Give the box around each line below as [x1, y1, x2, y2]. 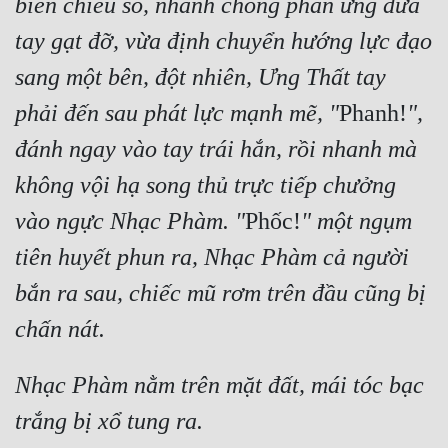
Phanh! [339, 100, 407, 127]
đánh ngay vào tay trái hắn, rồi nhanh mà [15, 136, 417, 163]
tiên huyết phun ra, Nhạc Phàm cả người [15, 244, 409, 271]
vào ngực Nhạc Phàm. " [15, 208, 245, 235]
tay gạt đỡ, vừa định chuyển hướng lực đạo [15, 28, 432, 55]
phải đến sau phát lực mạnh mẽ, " [15, 100, 339, 127]
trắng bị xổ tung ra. [15, 408, 203, 435]
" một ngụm [301, 208, 412, 235]
